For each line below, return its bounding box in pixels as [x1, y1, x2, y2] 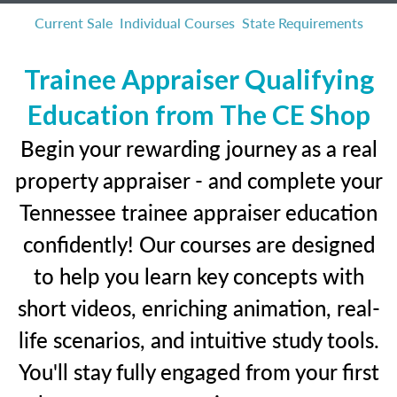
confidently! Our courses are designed [22, 229, 375, 259]
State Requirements [241, 12, 363, 33]
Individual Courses [119, 12, 235, 33]
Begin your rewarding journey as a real [19, 133, 378, 163]
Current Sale [34, 12, 113, 33]
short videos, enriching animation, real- [17, 292, 380, 323]
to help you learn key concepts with [33, 261, 364, 291]
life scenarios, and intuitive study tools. [18, 324, 379, 354]
